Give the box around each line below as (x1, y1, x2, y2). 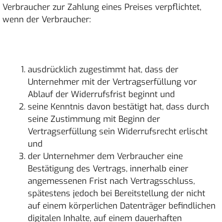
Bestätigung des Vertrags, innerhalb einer (28, 163, 188, 174)
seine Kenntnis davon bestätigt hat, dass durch (28, 101, 209, 112)
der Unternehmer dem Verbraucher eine (28, 151, 183, 162)
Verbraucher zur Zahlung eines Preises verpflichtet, (2, 1, 201, 13)
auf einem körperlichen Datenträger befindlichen (28, 200, 216, 212)
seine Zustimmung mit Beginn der (28, 113, 160, 125)
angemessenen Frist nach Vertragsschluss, (28, 175, 195, 187)
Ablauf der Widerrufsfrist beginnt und (28, 89, 175, 100)
